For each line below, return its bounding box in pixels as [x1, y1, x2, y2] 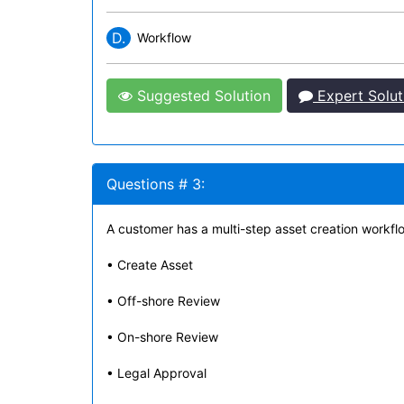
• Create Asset [106, 257, 193, 272]
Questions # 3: [106, 175, 205, 193]
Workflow [137, 30, 191, 45]
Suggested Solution [133, 87, 271, 105]
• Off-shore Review [106, 293, 220, 308]
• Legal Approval [106, 365, 207, 381]
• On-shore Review [106, 329, 218, 344]
